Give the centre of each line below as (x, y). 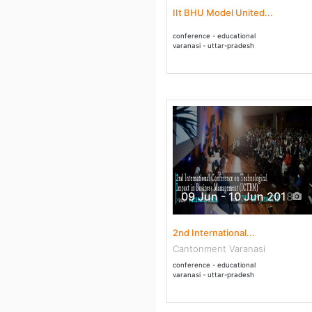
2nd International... (214, 233)
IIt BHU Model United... (223, 13)
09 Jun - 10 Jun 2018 (237, 196)
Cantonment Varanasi (219, 249)
